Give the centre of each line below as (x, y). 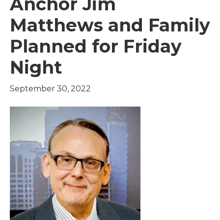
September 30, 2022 (50, 89)
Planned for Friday (96, 46)
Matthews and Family (110, 25)
